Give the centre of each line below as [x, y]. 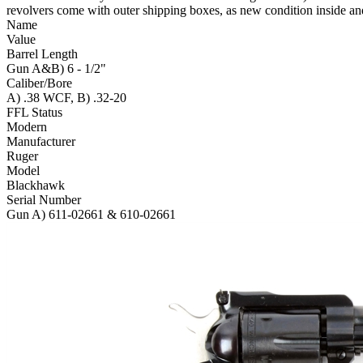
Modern [27, 127]
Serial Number [44, 200]
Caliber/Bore [39, 83]
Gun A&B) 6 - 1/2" [56, 69]
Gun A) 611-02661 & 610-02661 [91, 215]
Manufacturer [41, 142]
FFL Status [34, 113]
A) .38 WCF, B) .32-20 [66, 98]
